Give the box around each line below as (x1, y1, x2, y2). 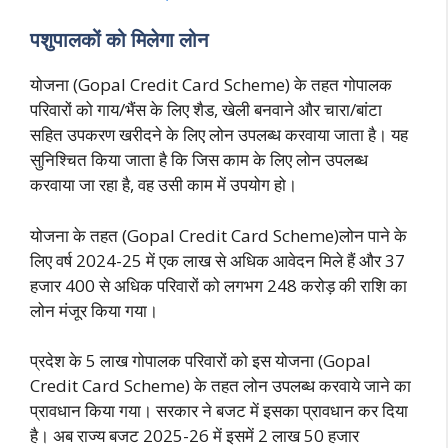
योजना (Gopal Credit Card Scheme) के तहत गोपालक (30, 73, 392, 97)
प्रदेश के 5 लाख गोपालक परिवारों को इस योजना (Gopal (30, 349, 371, 373)
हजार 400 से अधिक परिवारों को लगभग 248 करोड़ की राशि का (30, 273, 407, 297)
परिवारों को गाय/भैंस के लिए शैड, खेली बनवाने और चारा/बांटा (30, 98, 382, 122)
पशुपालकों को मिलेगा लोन (30, 26, 208, 54)
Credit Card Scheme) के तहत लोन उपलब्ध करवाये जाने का (30, 374, 411, 398)
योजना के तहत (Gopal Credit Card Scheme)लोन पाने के (30, 223, 407, 247)
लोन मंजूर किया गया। (30, 298, 158, 322)
